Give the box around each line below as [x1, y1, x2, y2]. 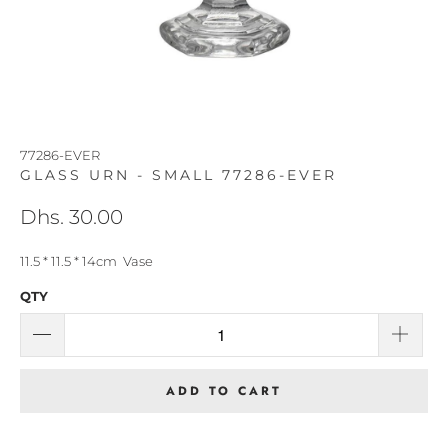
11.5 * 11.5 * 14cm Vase [20, 253, 153, 269]
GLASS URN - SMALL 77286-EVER [20, 166, 337, 184]
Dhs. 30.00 [20, 205, 123, 229]
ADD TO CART [166, 381, 282, 400]
